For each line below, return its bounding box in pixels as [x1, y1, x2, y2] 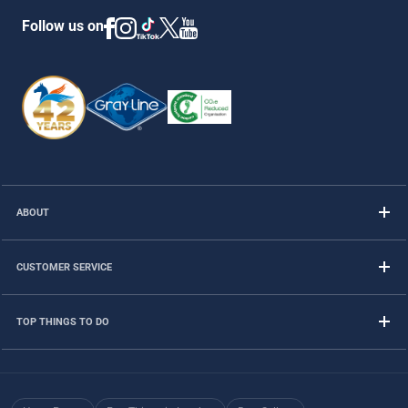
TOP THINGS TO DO [16, 315, 109, 328]
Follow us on [22, 16, 104, 35]
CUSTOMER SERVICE [16, 260, 112, 273]
